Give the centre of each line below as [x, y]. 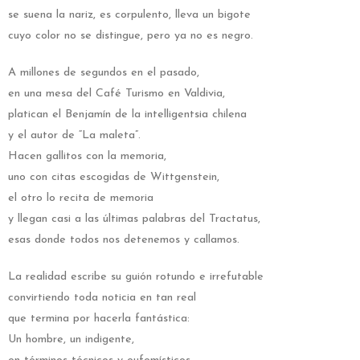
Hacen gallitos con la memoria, [87, 157]
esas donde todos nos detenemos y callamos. [124, 240]
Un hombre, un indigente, [71, 340]
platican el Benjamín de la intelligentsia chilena [127, 115]
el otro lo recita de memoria [81, 198]
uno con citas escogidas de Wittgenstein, [114, 178]
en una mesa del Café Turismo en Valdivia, [117, 94]
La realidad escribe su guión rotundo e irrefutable [136, 277]
